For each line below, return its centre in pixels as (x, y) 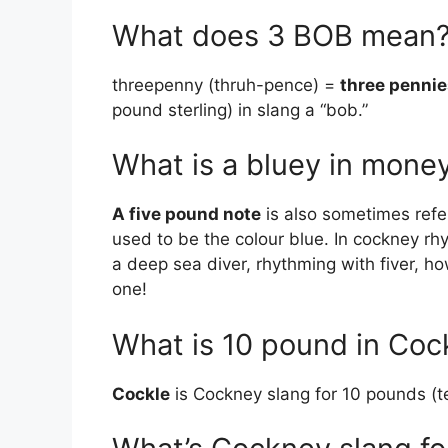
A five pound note (186, 214)
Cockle (141, 393)
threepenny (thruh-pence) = (226, 84)
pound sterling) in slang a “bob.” (240, 109)
